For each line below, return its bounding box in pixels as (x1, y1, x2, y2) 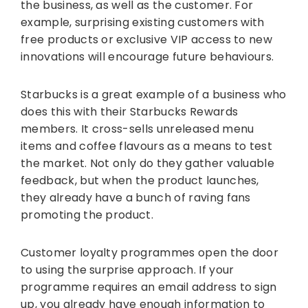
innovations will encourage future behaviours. (21, 49, 274, 65)
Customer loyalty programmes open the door (21, 245, 279, 261)
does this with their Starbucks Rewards (21, 104, 239, 120)
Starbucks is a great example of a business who (21, 87, 287, 103)
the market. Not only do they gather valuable (21, 155, 275, 172)
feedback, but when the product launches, (21, 173, 259, 189)
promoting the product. (21, 207, 154, 223)
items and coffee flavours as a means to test (21, 138, 273, 155)
